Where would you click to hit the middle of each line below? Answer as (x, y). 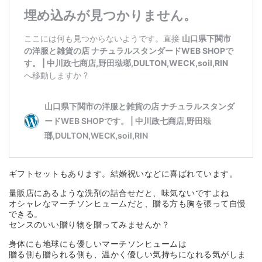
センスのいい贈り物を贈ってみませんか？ (89, 225)
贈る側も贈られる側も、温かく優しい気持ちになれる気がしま (127, 255)
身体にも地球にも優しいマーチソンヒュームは (98, 244)
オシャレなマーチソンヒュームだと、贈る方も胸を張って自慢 (127, 204)
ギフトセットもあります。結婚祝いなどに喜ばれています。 (123, 174)
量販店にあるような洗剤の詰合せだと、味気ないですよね (119, 194)
